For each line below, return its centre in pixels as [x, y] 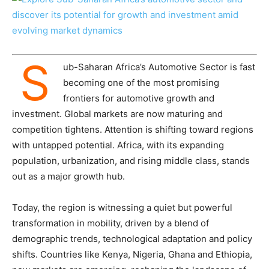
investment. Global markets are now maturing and [117, 114]
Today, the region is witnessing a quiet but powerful [122, 208]
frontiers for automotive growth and [139, 98]
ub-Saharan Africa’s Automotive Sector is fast [159, 67]
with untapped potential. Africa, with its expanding [118, 145]
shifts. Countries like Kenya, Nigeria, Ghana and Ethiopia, [132, 255]
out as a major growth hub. [68, 177]
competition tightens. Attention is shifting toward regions [133, 130]
